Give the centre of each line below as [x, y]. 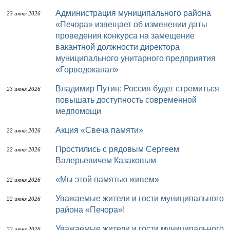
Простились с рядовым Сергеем [59, 149]
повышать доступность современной [126, 100]
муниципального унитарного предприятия [136, 58]
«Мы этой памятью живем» [113, 179]
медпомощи [78, 111]
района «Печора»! [90, 210]
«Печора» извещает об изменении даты [131, 24]
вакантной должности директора [118, 47]
